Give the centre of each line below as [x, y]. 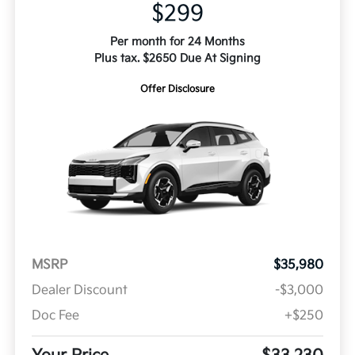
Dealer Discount [79, 291]
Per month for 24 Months [177, 42]
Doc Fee [55, 316]
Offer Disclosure [177, 90]
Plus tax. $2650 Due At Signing [177, 59]
